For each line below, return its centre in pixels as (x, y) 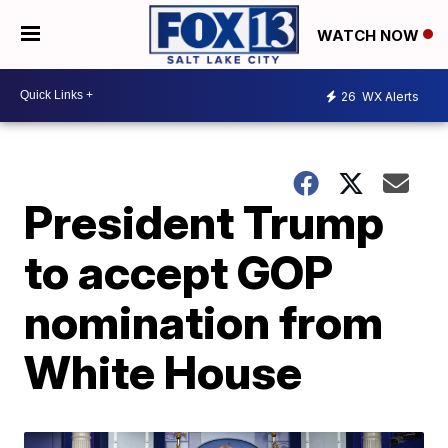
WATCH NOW (370, 35)
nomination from (204, 321)
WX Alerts (389, 97)
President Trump (204, 221)
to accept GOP (179, 271)
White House (163, 371)
